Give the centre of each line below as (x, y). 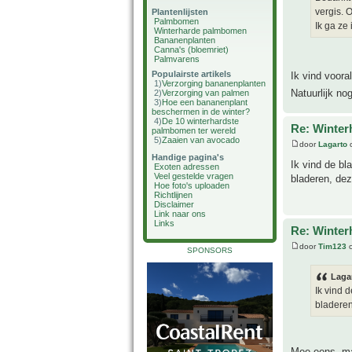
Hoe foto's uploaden (192, 185)
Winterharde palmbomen (200, 31)
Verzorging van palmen (205, 93)
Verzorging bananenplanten (214, 83)
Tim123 (332, 246)
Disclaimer (174, 204)
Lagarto (333, 144)
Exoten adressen (187, 167)
